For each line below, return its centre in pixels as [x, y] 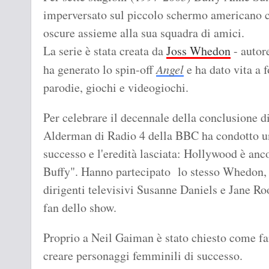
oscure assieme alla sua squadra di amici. [147, 33]
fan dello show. [82, 208]
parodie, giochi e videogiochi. [116, 88]
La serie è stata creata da [105, 51]
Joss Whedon [198, 51]
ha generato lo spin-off [100, 70]
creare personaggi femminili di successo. [145, 256]
